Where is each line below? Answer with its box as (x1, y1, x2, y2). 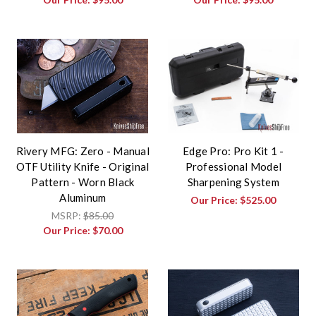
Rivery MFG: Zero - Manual (16, 144, 150, 157)
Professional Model (185, 159, 281, 173)
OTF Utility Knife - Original (16, 159, 150, 173)
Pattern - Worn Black (31, 175, 135, 188)
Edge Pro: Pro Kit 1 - (183, 144, 284, 157)
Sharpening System (187, 175, 279, 188)
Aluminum (59, 190, 107, 204)
